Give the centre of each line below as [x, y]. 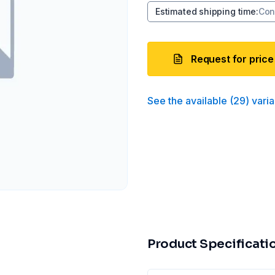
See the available [187, 101]
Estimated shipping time [206, 11]
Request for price [232, 59]
